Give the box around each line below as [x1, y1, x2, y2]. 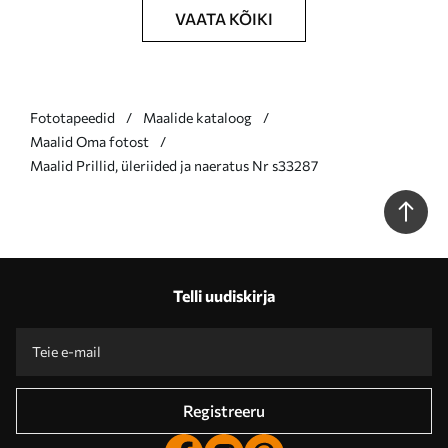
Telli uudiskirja [173, 286, 275, 305]
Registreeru [183, 401, 265, 420]
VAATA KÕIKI [175, 9, 273, 28]
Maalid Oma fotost [30, 133, 149, 150]
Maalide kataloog [143, 109, 252, 126]
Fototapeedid [30, 109, 115, 126]
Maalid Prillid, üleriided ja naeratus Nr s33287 [30, 157, 318, 174]
